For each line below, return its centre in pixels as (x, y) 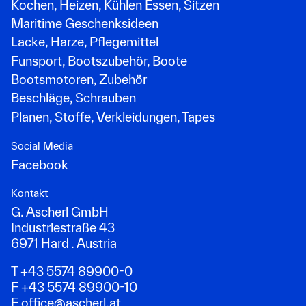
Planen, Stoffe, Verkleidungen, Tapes (113, 116)
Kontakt (30, 193)
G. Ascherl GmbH (60, 212)
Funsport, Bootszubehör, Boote (99, 60)
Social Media (42, 145)
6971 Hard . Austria (64, 244)
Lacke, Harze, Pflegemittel (85, 42)
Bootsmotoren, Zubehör (79, 80)
